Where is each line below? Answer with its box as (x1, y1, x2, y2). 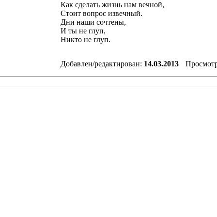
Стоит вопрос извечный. (61, 9, 142, 18)
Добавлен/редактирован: (61, 60, 144, 68)
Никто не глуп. (61, 35, 110, 44)
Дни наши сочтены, (61, 18, 126, 27)
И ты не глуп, (61, 27, 106, 35)
